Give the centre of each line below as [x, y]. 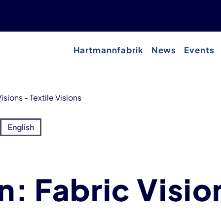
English [21, 127]
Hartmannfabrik [109, 50]
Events [199, 50]
